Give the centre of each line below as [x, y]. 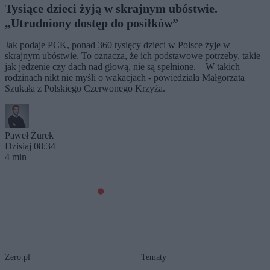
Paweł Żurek [29, 136]
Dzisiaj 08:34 [30, 146]
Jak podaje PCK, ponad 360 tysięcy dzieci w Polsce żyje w [118, 45]
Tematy [154, 257]
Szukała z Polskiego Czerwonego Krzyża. [85, 89]
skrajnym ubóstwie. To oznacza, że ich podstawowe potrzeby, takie [133, 56]
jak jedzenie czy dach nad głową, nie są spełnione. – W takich [122, 67]
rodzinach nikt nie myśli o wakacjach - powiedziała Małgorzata [125, 78]
